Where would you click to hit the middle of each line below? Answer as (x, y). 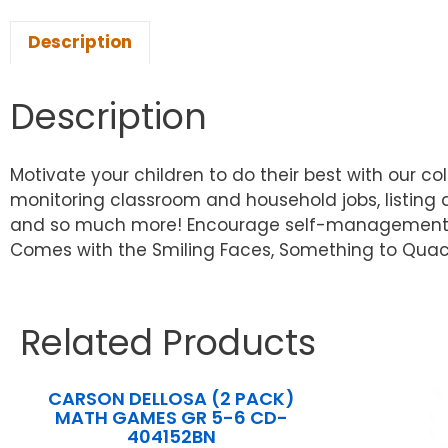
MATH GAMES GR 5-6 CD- (172, 418)
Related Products (168, 343)
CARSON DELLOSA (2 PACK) (172, 399)
